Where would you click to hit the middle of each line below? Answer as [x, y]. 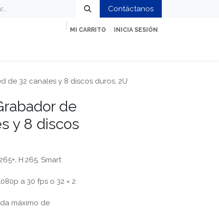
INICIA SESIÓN [136, 30]
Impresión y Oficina [66, 47]
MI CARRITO [88, 30]
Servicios [130, 47]
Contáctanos [131, 9]
